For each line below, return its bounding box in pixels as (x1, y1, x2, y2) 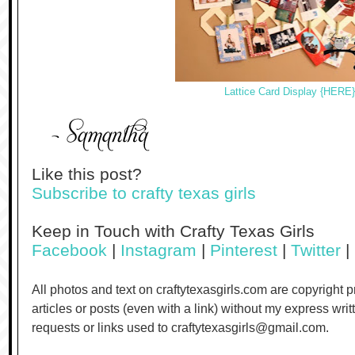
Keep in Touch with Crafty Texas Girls (32, 222, 315, 241)
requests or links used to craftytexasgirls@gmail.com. (32, 320, 329, 335)
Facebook (32, 241, 107, 260)
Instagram (120, 241, 197, 260)
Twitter (291, 241, 345, 260)
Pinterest (210, 241, 277, 260)
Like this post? (32, 165, 142, 184)
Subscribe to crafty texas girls (32, 184, 256, 203)
